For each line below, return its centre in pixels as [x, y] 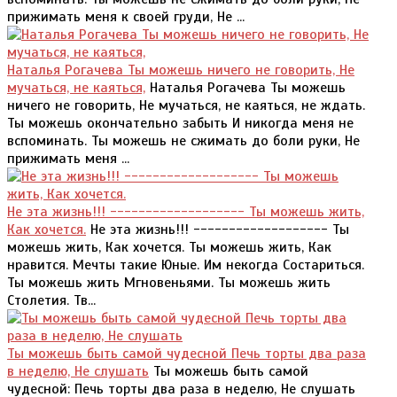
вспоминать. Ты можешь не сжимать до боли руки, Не [183, 141]
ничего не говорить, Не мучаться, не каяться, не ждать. [186, 106]
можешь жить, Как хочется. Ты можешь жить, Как [169, 248]
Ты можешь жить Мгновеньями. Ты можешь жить [169, 283]
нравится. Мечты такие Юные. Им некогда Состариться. [186, 265]
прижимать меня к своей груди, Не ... [126, 17]
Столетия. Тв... [51, 301]
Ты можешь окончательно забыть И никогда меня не [180, 124]
